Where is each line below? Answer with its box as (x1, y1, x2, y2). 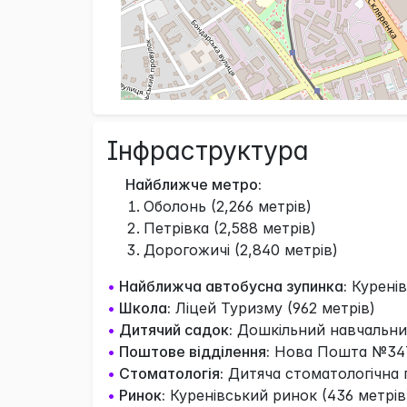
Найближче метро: (122, 174, 262, 194)
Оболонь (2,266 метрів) (144, 196, 312, 215)
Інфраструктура (107, 134, 309, 166)
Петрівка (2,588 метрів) (144, 218, 316, 237)
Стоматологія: (119, 363, 223, 382)
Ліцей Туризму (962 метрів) (171, 298, 375, 317)
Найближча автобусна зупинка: (119, 276, 347, 295)
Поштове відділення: (119, 342, 270, 361)
